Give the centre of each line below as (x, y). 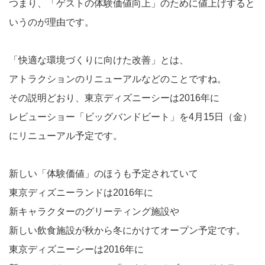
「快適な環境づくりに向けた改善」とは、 (99, 60)
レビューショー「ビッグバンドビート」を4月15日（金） (130, 117)
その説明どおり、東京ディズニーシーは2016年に (114, 98)
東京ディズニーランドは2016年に (81, 193)
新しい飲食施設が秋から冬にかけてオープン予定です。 (127, 231)
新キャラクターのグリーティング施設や (94, 212)
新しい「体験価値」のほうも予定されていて (104, 174)
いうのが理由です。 (51, 22)
